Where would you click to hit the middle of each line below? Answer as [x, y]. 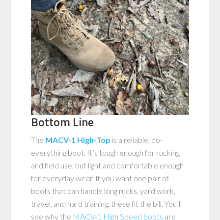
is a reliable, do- [137, 139]
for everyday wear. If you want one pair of [100, 178]
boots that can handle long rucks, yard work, [103, 191]
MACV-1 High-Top [78, 139]
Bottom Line [63, 122]
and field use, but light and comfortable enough [108, 165]
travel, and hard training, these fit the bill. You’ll [107, 203]
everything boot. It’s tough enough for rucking [106, 152]
